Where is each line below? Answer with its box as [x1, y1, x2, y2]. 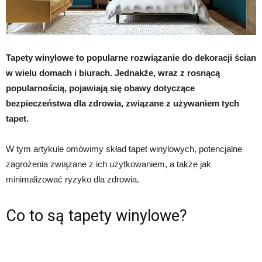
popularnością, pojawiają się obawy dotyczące [6, 82, 195, 93]
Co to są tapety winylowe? [6, 206, 187, 225]
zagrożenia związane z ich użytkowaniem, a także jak [6, 158, 211, 169]
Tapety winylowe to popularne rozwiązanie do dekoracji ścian [6, 52, 256, 63]
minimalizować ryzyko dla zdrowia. [6, 174, 139, 184]
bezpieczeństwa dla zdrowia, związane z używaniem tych [6, 98, 239, 108]
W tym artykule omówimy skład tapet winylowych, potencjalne [6, 143, 242, 154]
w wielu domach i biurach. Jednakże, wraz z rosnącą [6, 67, 220, 78]
